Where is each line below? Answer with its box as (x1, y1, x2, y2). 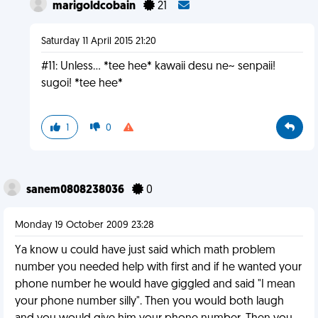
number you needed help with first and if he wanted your (15, 262, 302, 273)
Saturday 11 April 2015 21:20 (40, 36, 156, 47)
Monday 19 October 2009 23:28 (15, 220, 154, 231)
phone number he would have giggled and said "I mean (15, 279, 295, 290)
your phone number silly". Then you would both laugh (15, 296, 284, 307)
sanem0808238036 (26, 185, 126, 196)
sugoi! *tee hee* (40, 78, 123, 89)
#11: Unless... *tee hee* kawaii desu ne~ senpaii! (40, 61, 275, 72)
